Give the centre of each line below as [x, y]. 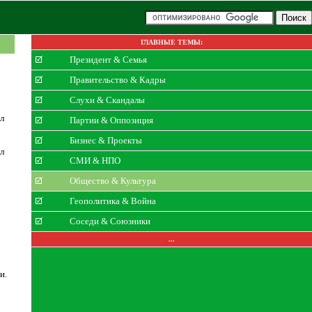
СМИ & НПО [95, 161]
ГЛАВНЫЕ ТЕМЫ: [172, 42]
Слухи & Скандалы [108, 100]
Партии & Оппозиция [112, 120]
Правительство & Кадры [118, 80]
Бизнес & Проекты [106, 140]
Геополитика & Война [113, 201]
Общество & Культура [113, 181]
